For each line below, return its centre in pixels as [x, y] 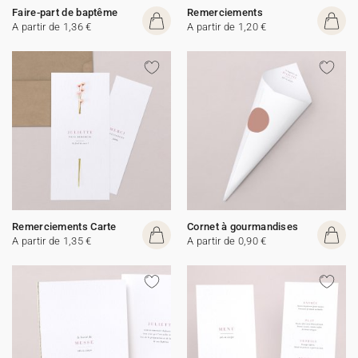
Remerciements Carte [64, 227]
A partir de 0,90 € [227, 241]
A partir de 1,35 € [52, 241]
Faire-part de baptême [65, 12]
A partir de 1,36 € [52, 27]
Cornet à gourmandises [243, 227]
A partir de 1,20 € [227, 27]
